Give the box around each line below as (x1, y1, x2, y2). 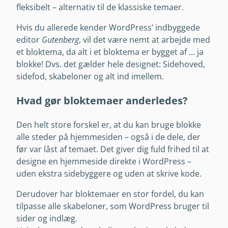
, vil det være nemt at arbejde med (79, 34, 210, 46)
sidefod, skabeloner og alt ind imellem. (16, 71, 164, 82)
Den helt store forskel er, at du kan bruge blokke (16, 119, 201, 130)
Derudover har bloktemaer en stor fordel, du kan (16, 188, 204, 199)
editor (16, 34, 42, 46)
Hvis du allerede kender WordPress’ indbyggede (16, 22, 200, 34)
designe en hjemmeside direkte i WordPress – (16, 155, 191, 167)
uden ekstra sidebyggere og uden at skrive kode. (16, 167, 202, 179)
